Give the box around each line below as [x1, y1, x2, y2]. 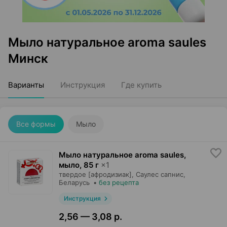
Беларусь [59, 178, 90, 186]
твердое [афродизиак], [59, 170, 134, 178]
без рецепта [99, 178, 139, 186]
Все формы [16, 120, 56, 128]
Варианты [8, 80, 44, 90]
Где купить [121, 80, 162, 90]
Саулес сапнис [136, 170, 183, 178]
